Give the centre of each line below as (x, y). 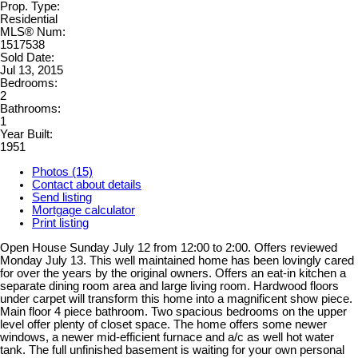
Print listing (60, 223)
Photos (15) (62, 172)
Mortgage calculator (84, 211)
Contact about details (87, 185)
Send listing (62, 198)
